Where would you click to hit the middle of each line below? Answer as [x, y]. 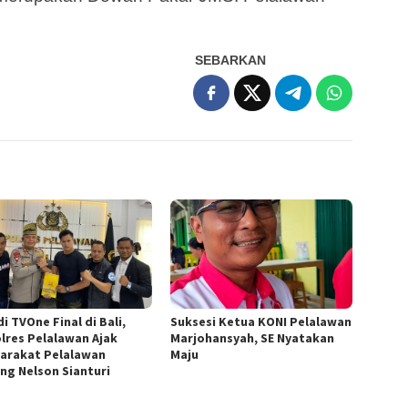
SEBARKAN [231, 60]
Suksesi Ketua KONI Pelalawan [261, 321]
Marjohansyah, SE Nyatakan [253, 337]
